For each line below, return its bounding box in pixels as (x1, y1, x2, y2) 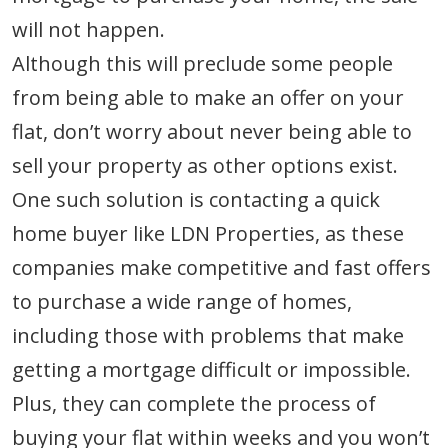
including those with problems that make (12, 322, 404, 350)
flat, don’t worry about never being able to (12, 118, 412, 146)
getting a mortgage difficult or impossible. (12, 356, 411, 384)
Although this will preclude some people (12, 50, 393, 78)
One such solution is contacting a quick (12, 186, 380, 214)
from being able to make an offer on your (12, 84, 404, 112)
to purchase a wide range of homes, (12, 288, 352, 316)
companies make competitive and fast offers (12, 254, 431, 282)
